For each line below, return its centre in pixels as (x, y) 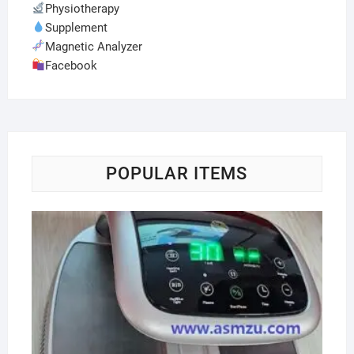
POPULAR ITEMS (177, 173)
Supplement (77, 27)
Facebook (72, 65)
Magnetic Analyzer (94, 46)
